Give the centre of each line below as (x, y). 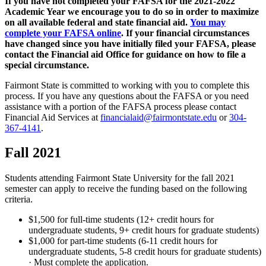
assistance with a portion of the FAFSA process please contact (121, 106)
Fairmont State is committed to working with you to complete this (127, 85)
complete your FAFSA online (63, 33)
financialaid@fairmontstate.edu (159, 117)
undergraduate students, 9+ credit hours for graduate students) (144, 230)
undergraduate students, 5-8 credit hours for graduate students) (145, 252)
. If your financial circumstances (185, 33)
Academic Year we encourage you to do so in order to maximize (132, 11)
